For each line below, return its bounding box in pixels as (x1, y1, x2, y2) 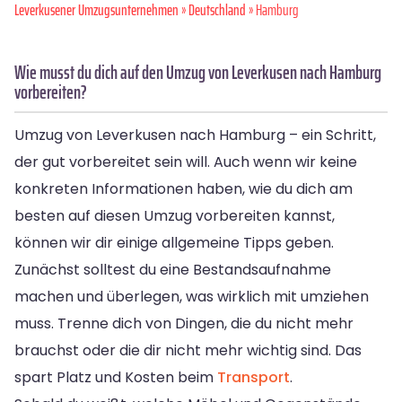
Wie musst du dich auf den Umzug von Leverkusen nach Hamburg (14, 57, 381, 87)
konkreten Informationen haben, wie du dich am (14, 178, 353, 199)
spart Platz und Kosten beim (14, 366, 217, 388)
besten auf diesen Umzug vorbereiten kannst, (14, 205, 335, 226)
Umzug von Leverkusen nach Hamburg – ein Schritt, (14, 124, 376, 145)
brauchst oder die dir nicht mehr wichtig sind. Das (14, 339, 362, 361)
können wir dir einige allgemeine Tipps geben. (14, 232, 334, 253)
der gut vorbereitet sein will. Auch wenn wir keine (14, 151, 357, 172)
